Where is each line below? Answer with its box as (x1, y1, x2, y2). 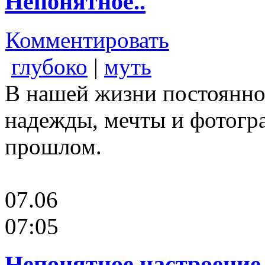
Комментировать (5, 27, 169, 53)
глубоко (11, 53, 88, 79)
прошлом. (5, 133, 102, 159)
